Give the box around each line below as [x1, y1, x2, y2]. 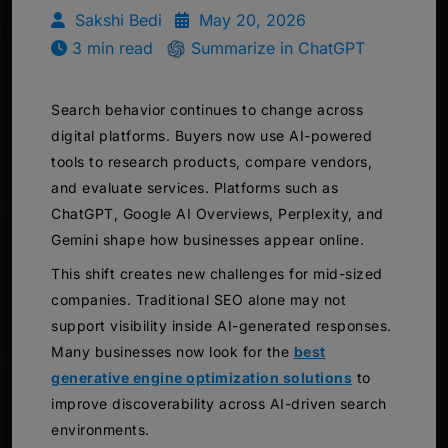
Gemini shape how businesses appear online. [51, 230, 364, 248]
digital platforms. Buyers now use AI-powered [51, 126, 372, 144]
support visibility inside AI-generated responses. [51, 316, 392, 334]
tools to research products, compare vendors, [51, 152, 372, 170]
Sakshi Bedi [70, 9, 162, 30]
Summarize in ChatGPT [186, 37, 365, 58]
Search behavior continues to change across [51, 100, 363, 118]
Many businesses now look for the [51, 342, 294, 360]
